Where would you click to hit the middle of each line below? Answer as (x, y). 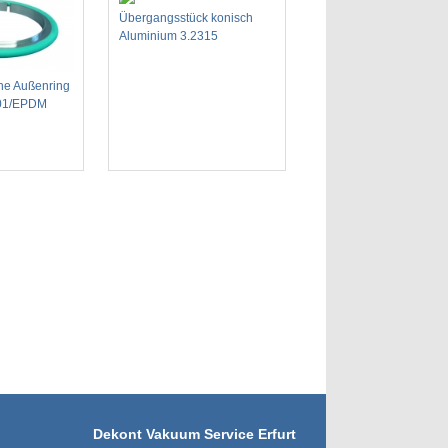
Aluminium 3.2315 (169, 36)
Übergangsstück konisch (186, 18)
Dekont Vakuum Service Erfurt (194, 434)
